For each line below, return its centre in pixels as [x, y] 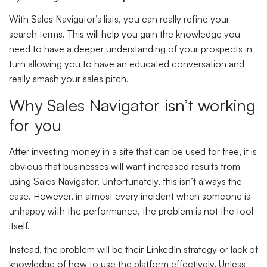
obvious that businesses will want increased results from [125, 166]
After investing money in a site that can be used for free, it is [133, 151]
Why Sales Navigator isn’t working [132, 105]
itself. [21, 226]
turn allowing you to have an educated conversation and [127, 64]
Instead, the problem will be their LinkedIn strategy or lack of [133, 249]
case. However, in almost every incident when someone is [130, 196]
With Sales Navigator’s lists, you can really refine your [119, 19]
